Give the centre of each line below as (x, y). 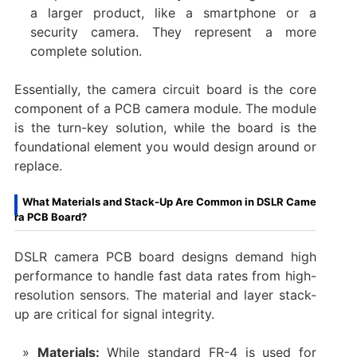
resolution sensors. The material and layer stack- (165, 295)
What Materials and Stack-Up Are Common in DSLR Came (169, 202)
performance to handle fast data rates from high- (165, 276)
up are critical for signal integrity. (114, 314)
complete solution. (86, 51)
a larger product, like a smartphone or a (173, 13)
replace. (38, 166)
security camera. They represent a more (173, 32)
